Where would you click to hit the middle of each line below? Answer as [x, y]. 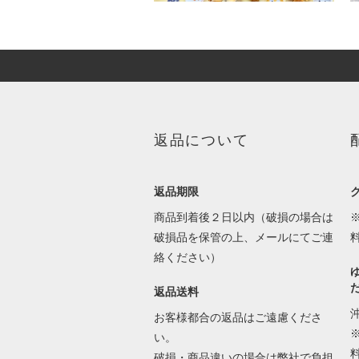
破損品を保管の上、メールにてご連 [243, 237]
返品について [201, 140]
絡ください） [189, 257]
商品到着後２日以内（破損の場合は [243, 217]
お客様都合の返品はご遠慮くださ [238, 317]
